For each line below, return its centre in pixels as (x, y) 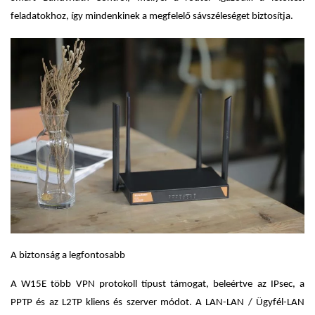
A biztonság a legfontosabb (68, 256)
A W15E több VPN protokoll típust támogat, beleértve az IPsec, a (157, 285)
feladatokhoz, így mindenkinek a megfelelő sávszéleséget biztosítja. (152, 16)
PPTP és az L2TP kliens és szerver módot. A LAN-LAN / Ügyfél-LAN (157, 303)
